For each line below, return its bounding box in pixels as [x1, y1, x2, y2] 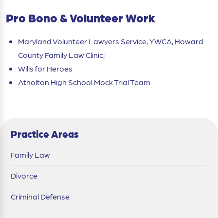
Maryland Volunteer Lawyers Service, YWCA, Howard [18, 36, 203, 46]
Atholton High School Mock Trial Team [18, 76, 150, 87]
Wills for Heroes [18, 63, 73, 73]
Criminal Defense [11, 191, 70, 201]
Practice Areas [11, 127, 79, 140]
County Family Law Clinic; [18, 49, 105, 60]
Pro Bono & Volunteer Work [6, 10, 155, 25]
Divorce [11, 170, 37, 181]
